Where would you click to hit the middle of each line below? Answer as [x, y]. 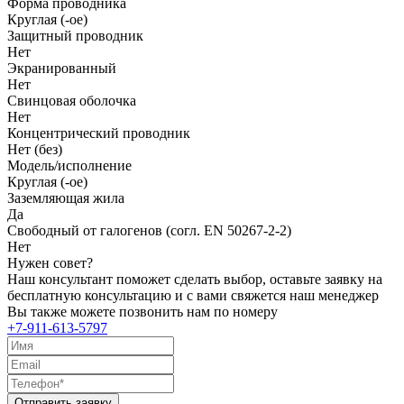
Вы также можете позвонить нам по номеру [142, 311]
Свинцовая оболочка [72, 100]
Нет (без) [35, 149]
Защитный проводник [75, 35]
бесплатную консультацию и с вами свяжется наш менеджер [193, 295]
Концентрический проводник [99, 133]
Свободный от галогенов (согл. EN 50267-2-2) [149, 230]
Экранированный [62, 68]
